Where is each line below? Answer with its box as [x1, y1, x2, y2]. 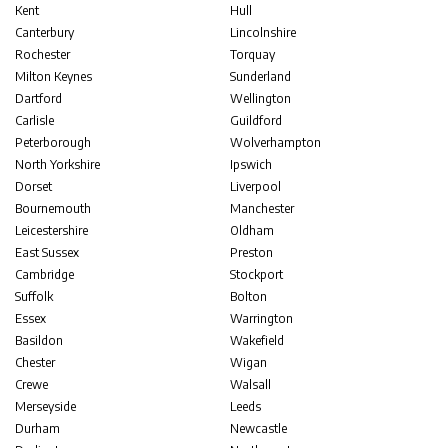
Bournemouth [15, 200, 91, 216]
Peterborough [15, 134, 91, 150]
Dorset [15, 178, 52, 194]
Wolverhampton [230, 134, 322, 150]
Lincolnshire [230, 24, 297, 40]
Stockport [230, 266, 284, 282]
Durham [15, 420, 60, 436]
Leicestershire [15, 222, 88, 238]
